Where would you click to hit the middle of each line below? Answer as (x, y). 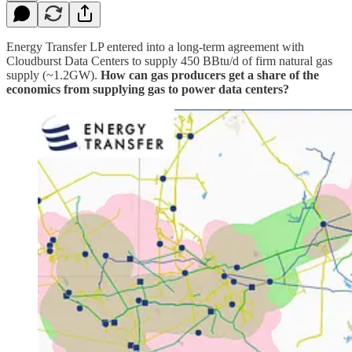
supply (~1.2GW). (53, 75)
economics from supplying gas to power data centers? (148, 89)
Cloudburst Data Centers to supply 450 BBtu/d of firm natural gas (169, 60)
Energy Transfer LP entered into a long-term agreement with (155, 46)
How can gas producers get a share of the (210, 75)
